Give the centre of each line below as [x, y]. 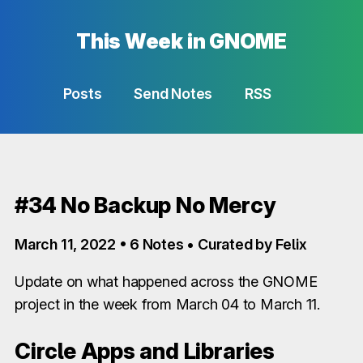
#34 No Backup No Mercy [145, 205]
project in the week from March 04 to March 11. [168, 304]
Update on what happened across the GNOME [166, 282]
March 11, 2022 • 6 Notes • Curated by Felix [161, 244]
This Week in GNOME [181, 41]
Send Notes [173, 94]
